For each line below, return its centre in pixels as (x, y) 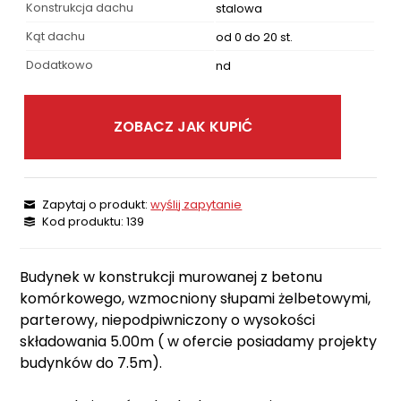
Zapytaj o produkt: (97, 205)
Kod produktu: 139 (94, 222)
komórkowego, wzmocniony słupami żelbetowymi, (196, 299)
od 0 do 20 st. (255, 38)
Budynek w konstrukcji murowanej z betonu (171, 277)
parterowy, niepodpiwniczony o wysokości (168, 320)
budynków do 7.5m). (91, 363)
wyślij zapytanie (196, 205)
